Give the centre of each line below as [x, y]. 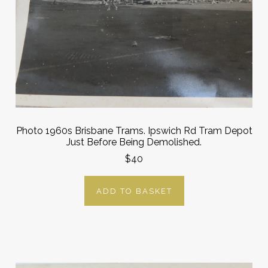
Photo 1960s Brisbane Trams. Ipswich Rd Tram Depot [134, 130]
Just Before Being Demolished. [134, 142]
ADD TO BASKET [134, 191]
